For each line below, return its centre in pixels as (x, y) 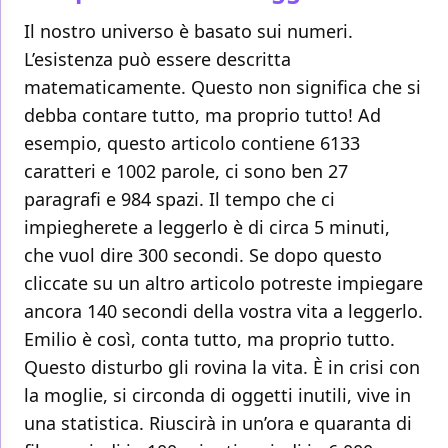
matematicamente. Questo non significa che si (222, 87)
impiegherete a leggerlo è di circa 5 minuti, (207, 227)
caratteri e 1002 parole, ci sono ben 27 (186, 171)
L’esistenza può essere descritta (157, 59)
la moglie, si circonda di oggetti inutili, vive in (217, 395)
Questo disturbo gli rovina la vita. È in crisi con (222, 367)
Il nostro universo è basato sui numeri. (188, 31)
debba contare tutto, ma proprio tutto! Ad (202, 115)
